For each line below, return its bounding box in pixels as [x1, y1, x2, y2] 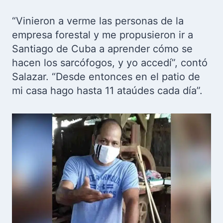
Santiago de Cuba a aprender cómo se [12, 43, 193, 55]
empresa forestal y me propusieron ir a [12, 29, 193, 41]
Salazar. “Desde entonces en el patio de [12, 71, 200, 83]
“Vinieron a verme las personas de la [12, 15, 184, 27]
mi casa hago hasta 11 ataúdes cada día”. [12, 85, 203, 97]
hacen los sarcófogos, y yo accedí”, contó [12, 57, 208, 69]
